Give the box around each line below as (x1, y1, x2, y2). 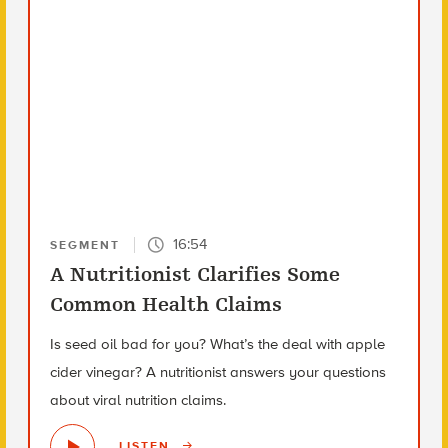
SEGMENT (49, 237, 120, 252)
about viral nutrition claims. (49, 390, 226, 409)
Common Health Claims (49, 292, 282, 316)
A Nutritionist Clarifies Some (49, 262, 340, 286)
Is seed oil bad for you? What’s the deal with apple (49, 334, 385, 353)
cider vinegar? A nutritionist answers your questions (49, 362, 386, 381)
